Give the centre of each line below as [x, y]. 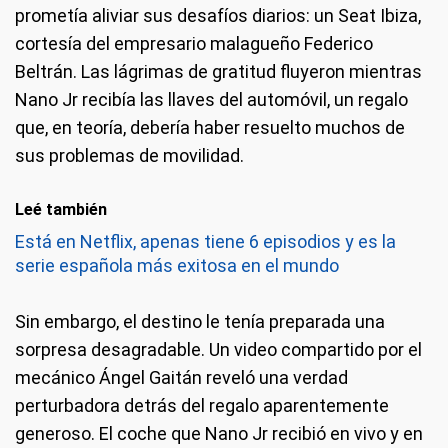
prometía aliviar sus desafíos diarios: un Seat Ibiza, [218, 16]
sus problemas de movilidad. [129, 156]
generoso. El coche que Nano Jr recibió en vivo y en [219, 434]
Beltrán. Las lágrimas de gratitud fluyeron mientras [218, 72]
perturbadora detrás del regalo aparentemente [202, 406]
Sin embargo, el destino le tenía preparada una [200, 322]
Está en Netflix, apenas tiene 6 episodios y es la [205, 242]
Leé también [61, 210]
